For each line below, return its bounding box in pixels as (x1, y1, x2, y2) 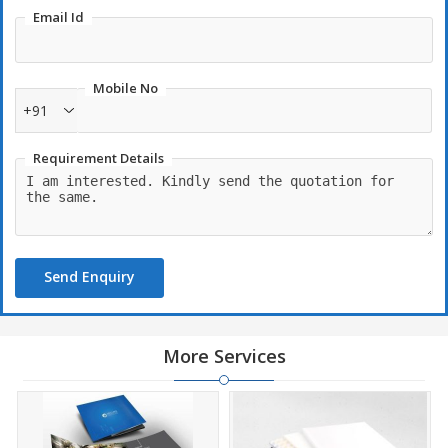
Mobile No (93, 79, 158, 97)
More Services (162, 344, 286, 368)
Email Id (33, 8, 84, 26)
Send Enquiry (44, 267, 135, 286)
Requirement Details (33, 149, 164, 167)
